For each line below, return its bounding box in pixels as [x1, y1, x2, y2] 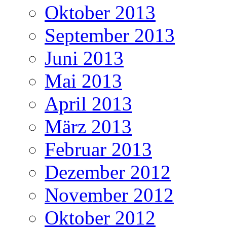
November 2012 [45, 184, 174, 206]
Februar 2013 [45, 138, 152, 161]
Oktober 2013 [45, 2, 156, 24]
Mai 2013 [45, 70, 122, 92]
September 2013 [45, 24, 175, 47]
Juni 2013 [45, 47, 124, 69]
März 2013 [45, 116, 132, 138]
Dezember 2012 [45, 161, 171, 183]
